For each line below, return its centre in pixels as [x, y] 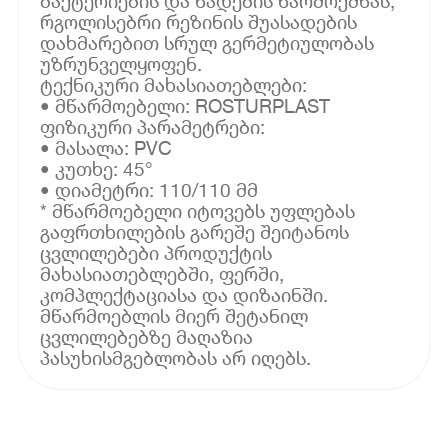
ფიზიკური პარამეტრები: [153, 126]
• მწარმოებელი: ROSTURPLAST [185, 105]
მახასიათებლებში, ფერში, [162, 273]
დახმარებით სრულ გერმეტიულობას [207, 42]
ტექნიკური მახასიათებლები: [174, 84]
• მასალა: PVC [106, 147]
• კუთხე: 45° [97, 168]
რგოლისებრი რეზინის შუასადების [199, 21]
